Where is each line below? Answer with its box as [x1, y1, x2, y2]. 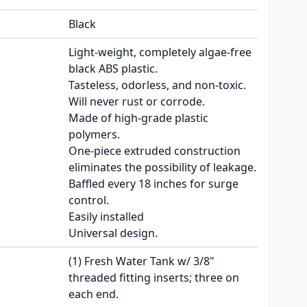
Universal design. [69, 225, 158, 241]
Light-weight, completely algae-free [69, 45, 251, 60]
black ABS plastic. [69, 61, 158, 77]
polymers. [69, 127, 120, 143]
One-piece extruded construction [69, 143, 241, 159]
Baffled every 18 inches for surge [69, 176, 238, 192]
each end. [69, 286, 119, 302]
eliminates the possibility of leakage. [69, 160, 256, 175]
